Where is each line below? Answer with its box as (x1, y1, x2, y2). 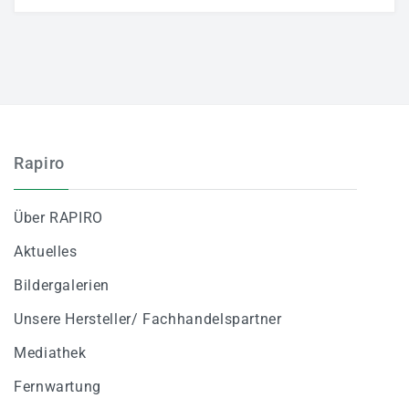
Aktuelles (14, 242, 78, 260)
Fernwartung (14, 377, 102, 395)
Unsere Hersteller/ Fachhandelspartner (14, 309, 282, 328)
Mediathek (14, 343, 87, 362)
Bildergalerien (14, 276, 110, 294)
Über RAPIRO (14, 208, 104, 226)
